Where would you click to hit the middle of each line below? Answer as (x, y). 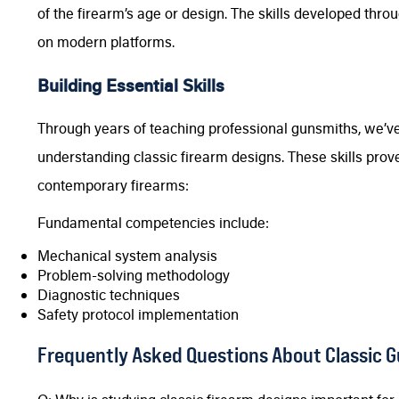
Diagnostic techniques (109, 295)
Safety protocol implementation (138, 314)
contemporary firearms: (113, 185)
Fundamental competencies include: (153, 223)
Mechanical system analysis (127, 256)
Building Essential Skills (131, 85)
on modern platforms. (106, 42)
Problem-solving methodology (134, 275)
